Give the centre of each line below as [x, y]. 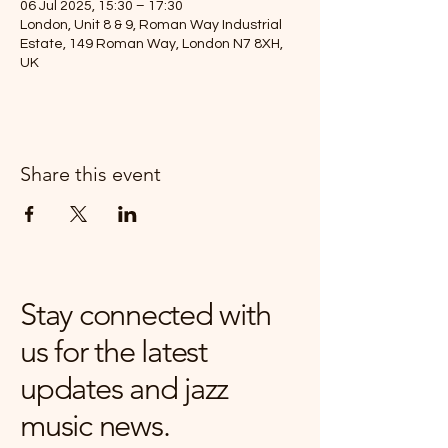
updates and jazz [124, 388]
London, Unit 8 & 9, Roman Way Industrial [151, 25]
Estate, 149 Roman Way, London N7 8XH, [151, 44]
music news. [95, 425]
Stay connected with [145, 314]
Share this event [90, 174]
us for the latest [113, 351]
